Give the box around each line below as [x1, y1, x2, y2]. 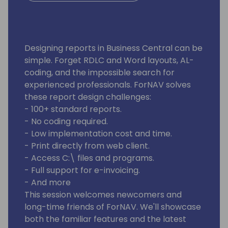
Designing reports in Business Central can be [24, 42, 203, 54]
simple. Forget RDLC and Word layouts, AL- [24, 54, 194, 66]
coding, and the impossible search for [24, 66, 175, 78]
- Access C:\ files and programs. [24, 152, 154, 164]
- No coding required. [24, 115, 108, 127]
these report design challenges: [24, 91, 151, 103]
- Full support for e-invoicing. [24, 164, 140, 176]
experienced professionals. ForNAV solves [24, 78, 191, 91]
